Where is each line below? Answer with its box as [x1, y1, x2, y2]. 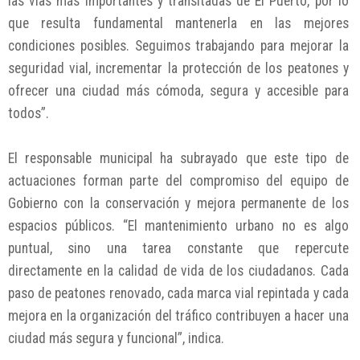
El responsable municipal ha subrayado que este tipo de [8, 150, 349, 167]
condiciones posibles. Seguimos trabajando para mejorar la [8, 38, 349, 55]
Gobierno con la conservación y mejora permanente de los [8, 195, 349, 212]
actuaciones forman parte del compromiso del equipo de [8, 173, 349, 190]
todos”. [8, 105, 49, 122]
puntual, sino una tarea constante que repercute [8, 240, 349, 257]
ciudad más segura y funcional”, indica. [8, 330, 224, 347]
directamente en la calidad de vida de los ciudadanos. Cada [8, 263, 349, 280]
